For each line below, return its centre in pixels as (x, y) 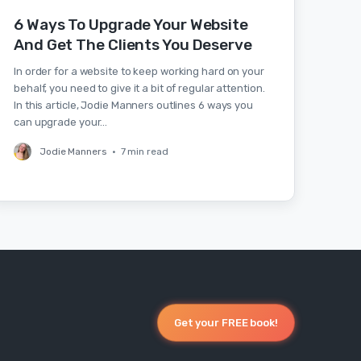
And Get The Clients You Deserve (133, 45)
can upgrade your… (61, 122)
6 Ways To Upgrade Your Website (131, 25)
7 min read (144, 151)
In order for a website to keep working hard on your (139, 71)
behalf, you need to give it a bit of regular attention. (139, 88)
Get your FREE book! (226, 322)
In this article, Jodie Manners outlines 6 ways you (133, 105)
